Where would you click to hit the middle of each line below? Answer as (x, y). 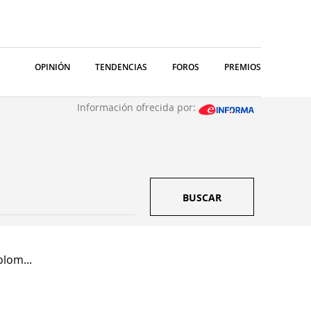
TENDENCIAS (121, 67)
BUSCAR (202, 197)
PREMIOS (243, 67)
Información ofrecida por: (138, 107)
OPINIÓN (52, 67)
